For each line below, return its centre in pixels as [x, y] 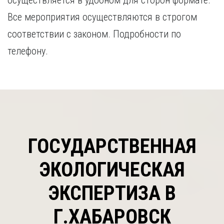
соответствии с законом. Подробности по [94, 34]
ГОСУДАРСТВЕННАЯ [112, 146]
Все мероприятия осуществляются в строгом [102, 17]
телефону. [28, 51]
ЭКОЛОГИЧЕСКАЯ [112, 170]
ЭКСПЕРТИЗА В [112, 193]
